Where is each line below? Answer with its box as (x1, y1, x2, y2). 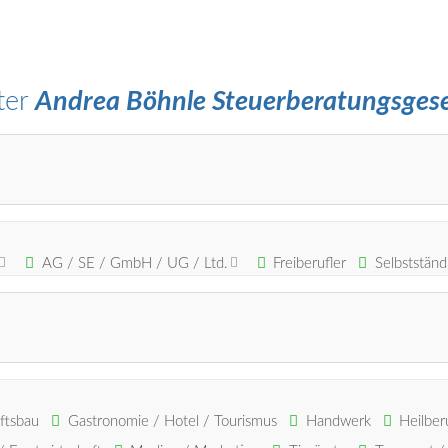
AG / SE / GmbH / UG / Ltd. (41, 255, 228, 271)
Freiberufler (273, 255, 347, 271)
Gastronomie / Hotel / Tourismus (67, 413, 277, 429)
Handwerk (305, 413, 371, 429)
